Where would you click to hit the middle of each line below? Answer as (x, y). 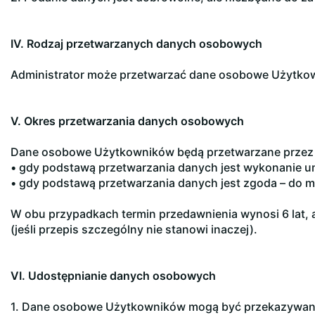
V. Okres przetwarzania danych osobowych (127, 121)
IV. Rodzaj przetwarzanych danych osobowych (136, 44)
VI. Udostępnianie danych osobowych (113, 276)
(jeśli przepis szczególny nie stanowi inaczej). (134, 229)
